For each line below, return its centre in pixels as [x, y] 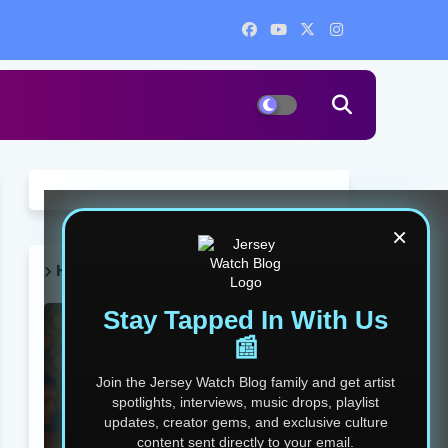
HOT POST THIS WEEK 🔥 [146, 270]
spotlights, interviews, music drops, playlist [246, 402]
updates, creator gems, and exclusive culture [245, 422]
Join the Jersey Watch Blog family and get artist [246, 382]
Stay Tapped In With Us [246, 320]
